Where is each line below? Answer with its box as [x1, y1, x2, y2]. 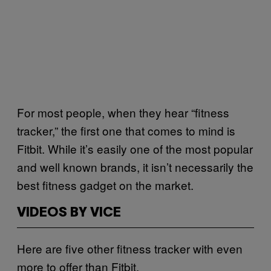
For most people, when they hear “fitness [17, 103, 229, 120]
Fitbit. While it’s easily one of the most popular [17, 140, 253, 157]
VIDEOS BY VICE [17, 206, 121, 219]
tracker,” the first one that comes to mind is [17, 122, 235, 139]
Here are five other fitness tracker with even [17, 240, 243, 256]
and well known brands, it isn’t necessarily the [17, 158, 253, 175]
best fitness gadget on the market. [17, 176, 194, 193]
